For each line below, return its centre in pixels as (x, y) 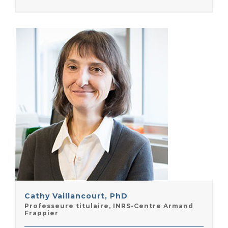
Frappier (41, 213)
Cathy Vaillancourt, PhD (76, 196)
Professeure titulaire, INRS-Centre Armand (109, 206)
